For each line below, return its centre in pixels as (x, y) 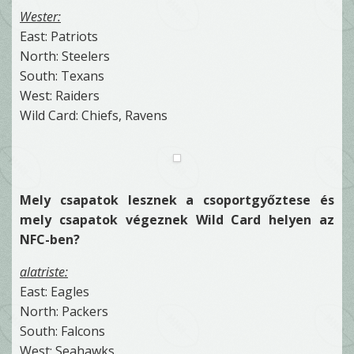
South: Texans (62, 75)
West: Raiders (60, 95)
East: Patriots (59, 36)
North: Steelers (65, 56)
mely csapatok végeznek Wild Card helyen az (177, 219)
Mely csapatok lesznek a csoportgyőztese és (177, 200)
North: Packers (64, 311)
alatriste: (44, 271)
